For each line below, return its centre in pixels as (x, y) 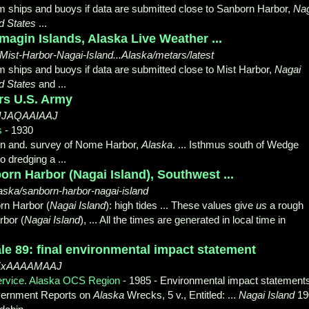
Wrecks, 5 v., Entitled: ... (181, 295)
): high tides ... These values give (181, 205)
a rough (285, 205)
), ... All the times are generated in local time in (183, 219)
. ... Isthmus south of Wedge (236, 144)
